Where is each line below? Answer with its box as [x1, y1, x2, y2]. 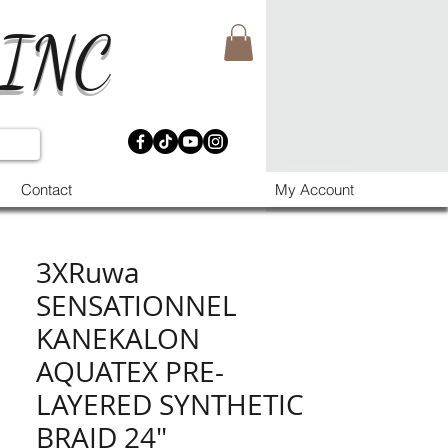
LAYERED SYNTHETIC [36, 386, 304, 423]
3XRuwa [36, 254, 140, 291]
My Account [275, 180, 354, 200]
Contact [20, 180, 72, 200]
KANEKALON [36, 320, 200, 357]
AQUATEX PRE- [36, 353, 224, 390]
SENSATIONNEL [36, 287, 237, 324]
